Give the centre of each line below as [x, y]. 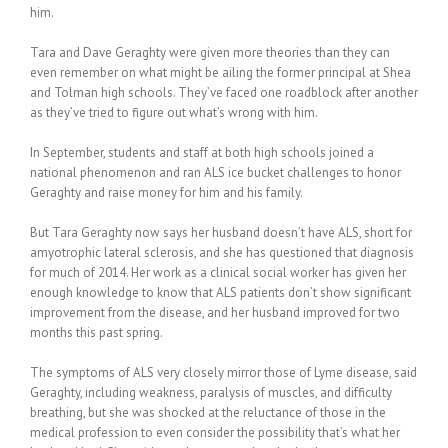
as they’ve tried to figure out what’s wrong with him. [174, 112]
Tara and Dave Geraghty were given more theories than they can [210, 52]
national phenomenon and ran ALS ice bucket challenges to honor [215, 172]
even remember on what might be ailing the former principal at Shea [220, 72]
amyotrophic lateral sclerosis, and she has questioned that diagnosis [222, 252]
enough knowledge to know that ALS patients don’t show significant [220, 292]
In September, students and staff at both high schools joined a [202, 152]
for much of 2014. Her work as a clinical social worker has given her [218, 272]
